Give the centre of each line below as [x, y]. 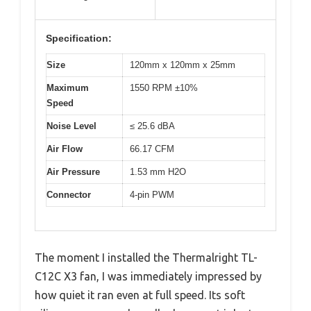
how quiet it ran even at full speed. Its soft [140, 295]
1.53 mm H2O [158, 171]
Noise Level [72, 126]
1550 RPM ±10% [164, 87]
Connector [69, 194]
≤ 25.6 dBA [152, 126]
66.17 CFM [152, 149]
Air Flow [65, 149]
